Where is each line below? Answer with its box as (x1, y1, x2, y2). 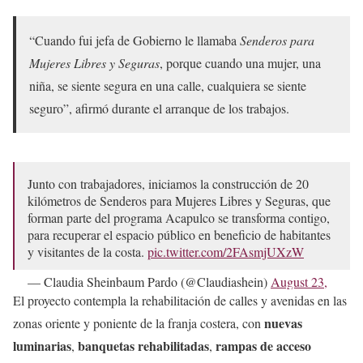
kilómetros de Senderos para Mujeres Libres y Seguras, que (28, 191, 331, 209)
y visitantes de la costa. (28, 242, 147, 260)
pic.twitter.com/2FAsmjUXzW (147, 242, 304, 260)
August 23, (271, 272, 327, 290)
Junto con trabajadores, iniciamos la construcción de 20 (28, 174, 309, 192)
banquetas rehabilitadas (78, 335, 209, 355)
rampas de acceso (216, 335, 311, 355)
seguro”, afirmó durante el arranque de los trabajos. (29, 99, 289, 117)
